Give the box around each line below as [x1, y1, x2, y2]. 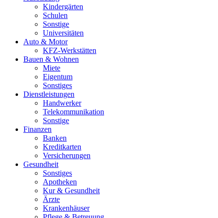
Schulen [43, 11, 68, 19]
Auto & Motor [23, 37, 68, 46]
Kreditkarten [43, 143, 81, 151]
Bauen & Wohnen [23, 55, 79, 63]
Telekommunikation [43, 108, 104, 116]
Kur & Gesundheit [43, 186, 100, 195]
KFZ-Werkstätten [43, 46, 96, 54]
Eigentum [43, 73, 73, 81]
